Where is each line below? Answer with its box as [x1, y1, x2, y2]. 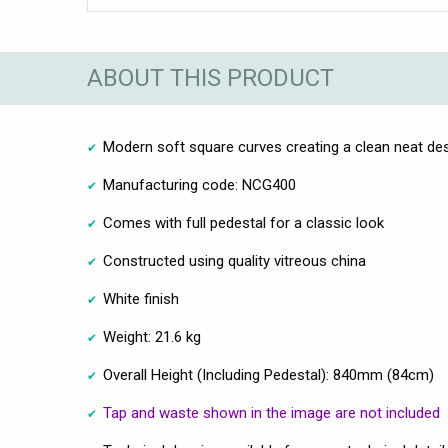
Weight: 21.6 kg [103, 327, 201, 346]
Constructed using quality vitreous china [103, 251, 366, 270]
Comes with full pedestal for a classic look [103, 213, 384, 232]
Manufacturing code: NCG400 [103, 175, 296, 194]
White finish [103, 289, 179, 308]
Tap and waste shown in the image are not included [103, 403, 440, 422]
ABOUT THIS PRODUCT [87, 64, 334, 93]
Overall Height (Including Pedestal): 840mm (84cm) [103, 365, 434, 384]
